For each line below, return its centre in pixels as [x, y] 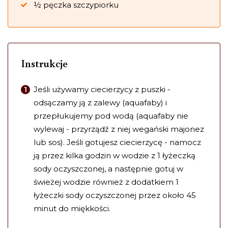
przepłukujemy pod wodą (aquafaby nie [111, 116]
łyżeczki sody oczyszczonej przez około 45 [115, 195]
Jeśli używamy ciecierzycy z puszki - [102, 90]
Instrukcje [44, 63]
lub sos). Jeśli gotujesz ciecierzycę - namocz [117, 142]
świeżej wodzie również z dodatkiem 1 [106, 182]
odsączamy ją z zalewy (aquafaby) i [100, 103]
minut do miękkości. [72, 209]
